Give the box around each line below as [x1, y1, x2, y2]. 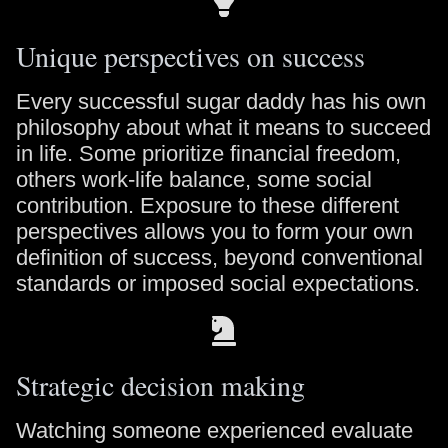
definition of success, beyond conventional [16, 245, 423, 270]
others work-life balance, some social [16, 167, 372, 192]
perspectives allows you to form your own [16, 219, 413, 244]
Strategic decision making [16, 366, 305, 404]
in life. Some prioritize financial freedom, [16, 141, 401, 166]
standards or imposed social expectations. [16, 271, 420, 296]
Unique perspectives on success [16, 37, 365, 75]
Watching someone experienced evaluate [16, 418, 413, 443]
